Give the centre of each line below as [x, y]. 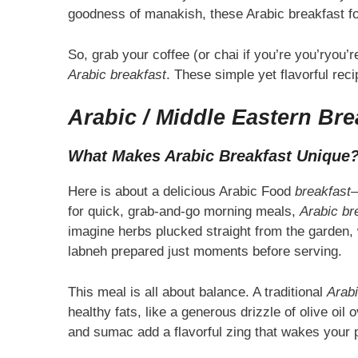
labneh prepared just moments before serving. [205, 252]
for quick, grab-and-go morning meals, [183, 212]
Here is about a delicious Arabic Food [181, 192]
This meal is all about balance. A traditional [197, 292]
